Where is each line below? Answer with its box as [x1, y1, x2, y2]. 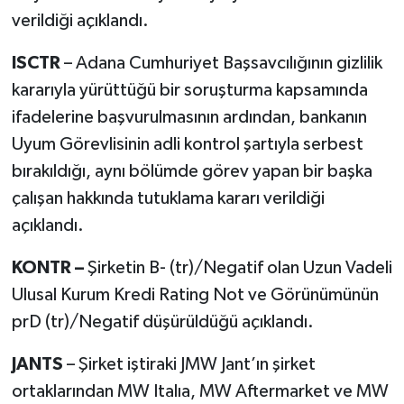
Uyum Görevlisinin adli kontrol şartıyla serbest [11, 134, 363, 153]
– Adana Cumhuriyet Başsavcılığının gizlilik [63, 53, 382, 72]
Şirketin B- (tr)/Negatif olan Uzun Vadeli [87, 258, 392, 277]
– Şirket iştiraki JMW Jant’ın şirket [66, 354, 316, 373]
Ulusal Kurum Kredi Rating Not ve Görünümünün [11, 285, 379, 304]
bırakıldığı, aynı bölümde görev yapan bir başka [11, 161, 372, 180]
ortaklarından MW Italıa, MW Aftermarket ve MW [11, 381, 389, 400]
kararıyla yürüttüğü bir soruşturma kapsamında [11, 80, 368, 99]
